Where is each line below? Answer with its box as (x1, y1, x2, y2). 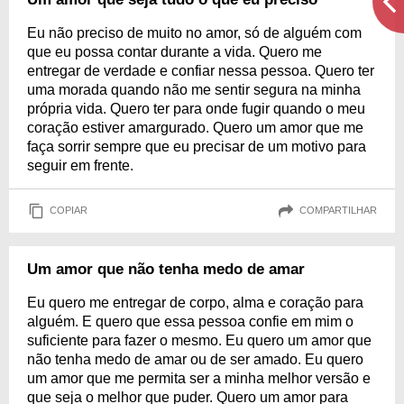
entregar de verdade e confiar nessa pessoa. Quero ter (27, 62, 374, 78)
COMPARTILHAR (299, 205, 377, 216)
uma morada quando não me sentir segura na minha (27, 81, 361, 97)
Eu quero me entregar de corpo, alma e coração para (27, 294, 363, 310)
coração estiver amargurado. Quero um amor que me (27, 119, 363, 135)
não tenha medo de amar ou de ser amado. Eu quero (27, 351, 363, 367)
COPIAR (50, 205, 87, 216)
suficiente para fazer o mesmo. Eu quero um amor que (27, 332, 372, 348)
